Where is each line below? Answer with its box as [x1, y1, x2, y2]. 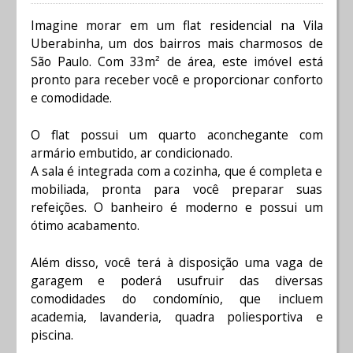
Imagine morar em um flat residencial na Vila [30, 17, 323, 35]
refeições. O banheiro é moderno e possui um [30, 199, 323, 217]
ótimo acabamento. [30, 217, 139, 235]
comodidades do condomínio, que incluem [30, 289, 323, 307]
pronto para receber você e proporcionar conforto [30, 71, 323, 89]
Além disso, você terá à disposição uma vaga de [30, 253, 323, 271]
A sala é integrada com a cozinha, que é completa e [30, 162, 323, 180]
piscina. [30, 325, 73, 344]
